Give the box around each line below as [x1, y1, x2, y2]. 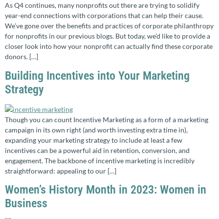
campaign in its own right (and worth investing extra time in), [5, 125, 188, 134]
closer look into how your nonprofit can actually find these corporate [5, 42, 213, 51]
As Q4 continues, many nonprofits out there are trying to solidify [5, 1, 199, 10]
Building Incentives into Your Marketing [5, 68, 190, 83]
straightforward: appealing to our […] [5, 166, 116, 175]
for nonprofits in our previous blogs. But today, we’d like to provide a [5, 32, 210, 41]
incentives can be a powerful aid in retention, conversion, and [5, 146, 190, 154]
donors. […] [5, 52, 38, 61]
